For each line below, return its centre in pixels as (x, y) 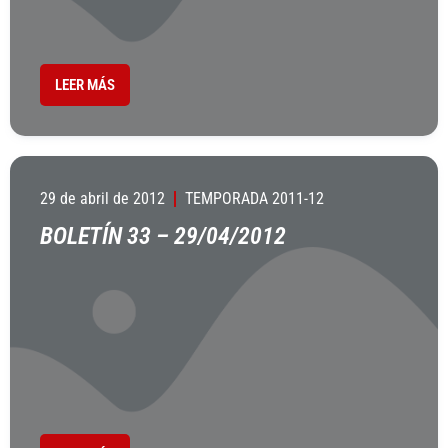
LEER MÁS (85, 85)
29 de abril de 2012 (102, 198)
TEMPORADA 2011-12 (254, 198)
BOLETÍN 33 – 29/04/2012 (163, 236)
